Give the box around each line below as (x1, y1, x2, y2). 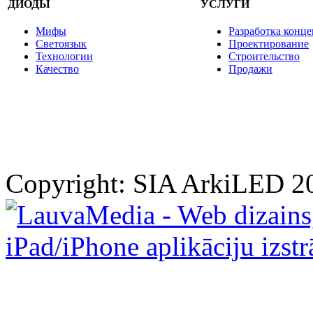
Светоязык (36, 38, 87, 50)
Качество (36, 63, 79, 75)
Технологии (36, 50, 93, 63)
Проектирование (228, 38, 309, 50)
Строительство (228, 50, 300, 63)
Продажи (228, 63, 272, 75)
